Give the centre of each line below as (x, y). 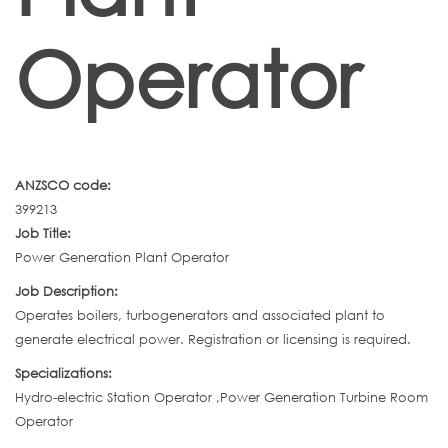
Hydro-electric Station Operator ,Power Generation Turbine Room (221, 397)
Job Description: (68, 291)
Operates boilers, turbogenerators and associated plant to (200, 315)
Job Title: (45, 233)
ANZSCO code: (65, 185)
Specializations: (65, 373)
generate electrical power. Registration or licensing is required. (213, 339)
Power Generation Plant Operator (122, 257)
